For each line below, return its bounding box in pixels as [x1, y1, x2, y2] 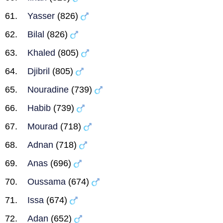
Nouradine [27, 85, 69, 95]
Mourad [27, 121, 58, 131]
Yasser [27, 11, 55, 21]
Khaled [27, 48, 55, 58]
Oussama [27, 177, 66, 187]
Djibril [27, 66, 50, 76]
